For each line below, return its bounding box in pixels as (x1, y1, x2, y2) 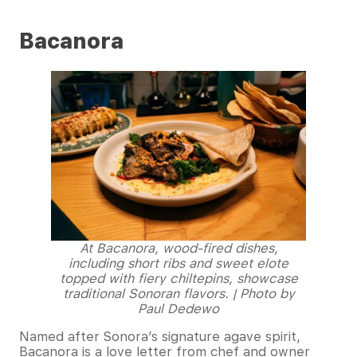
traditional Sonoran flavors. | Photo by (62, 285, 295, 301)
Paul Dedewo (138, 300, 219, 316)
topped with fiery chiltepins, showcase (59, 270, 298, 286)
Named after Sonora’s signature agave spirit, (19, 328, 300, 344)
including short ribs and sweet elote (69, 255, 288, 271)
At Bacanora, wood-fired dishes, (79, 240, 278, 256)
